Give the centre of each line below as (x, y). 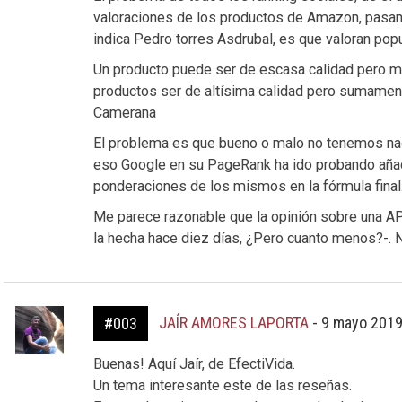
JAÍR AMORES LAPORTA (233, 323)
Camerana (124, 113)
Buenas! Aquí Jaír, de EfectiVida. (194, 364)
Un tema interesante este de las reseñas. (222, 385)
